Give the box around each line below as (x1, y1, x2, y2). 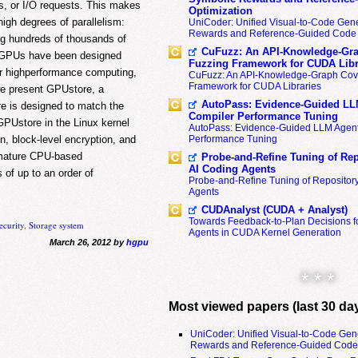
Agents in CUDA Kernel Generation (188, 227, 341, 238)
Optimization (188, 5, 253, 17)
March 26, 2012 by (49, 237, 126, 247)
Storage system (29, 218, 85, 231)
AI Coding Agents (188, 163, 276, 175)
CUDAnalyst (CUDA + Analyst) (201, 204, 348, 216)
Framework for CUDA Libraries (188, 81, 321, 92)
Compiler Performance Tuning (188, 110, 338, 122)
